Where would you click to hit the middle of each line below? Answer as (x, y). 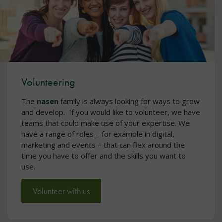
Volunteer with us (61, 191)
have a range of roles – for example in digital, (98, 134)
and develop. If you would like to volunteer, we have (111, 112)
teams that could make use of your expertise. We (106, 123)
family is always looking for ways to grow (129, 101)
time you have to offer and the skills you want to (104, 156)
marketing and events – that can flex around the (103, 145)
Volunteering (48, 82)
